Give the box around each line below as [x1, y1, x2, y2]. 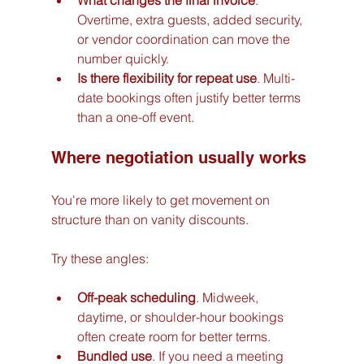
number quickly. [76, 50, 169, 67]
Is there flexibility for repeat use [76, 70, 257, 87]
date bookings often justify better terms [76, 89, 304, 106]
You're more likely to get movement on [50, 192, 273, 209]
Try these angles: [50, 250, 149, 267]
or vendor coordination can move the [76, 31, 293, 48]
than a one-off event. [76, 109, 194, 126]
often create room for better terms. [76, 328, 271, 345]
